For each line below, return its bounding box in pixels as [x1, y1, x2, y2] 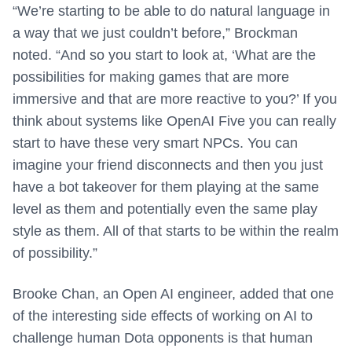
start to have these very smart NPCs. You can [13, 135, 298, 152]
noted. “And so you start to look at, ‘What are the [13, 47, 316, 64]
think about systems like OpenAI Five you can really [13, 113, 336, 130]
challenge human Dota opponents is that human [13, 330, 313, 346]
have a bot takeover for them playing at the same [13, 179, 319, 196]
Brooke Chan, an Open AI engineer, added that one [13, 286, 334, 302]
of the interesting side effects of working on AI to [13, 308, 313, 324]
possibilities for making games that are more [13, 69, 289, 86]
